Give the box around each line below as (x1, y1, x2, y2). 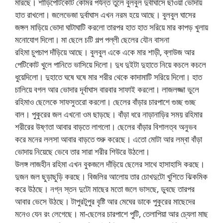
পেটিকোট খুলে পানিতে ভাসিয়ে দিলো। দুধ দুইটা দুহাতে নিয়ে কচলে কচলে (15, 59, 206, 71)
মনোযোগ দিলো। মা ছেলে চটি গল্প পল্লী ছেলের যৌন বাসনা (15, 34, 169, 46)
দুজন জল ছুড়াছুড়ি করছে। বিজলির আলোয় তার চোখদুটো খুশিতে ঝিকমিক (15, 171, 208, 183)
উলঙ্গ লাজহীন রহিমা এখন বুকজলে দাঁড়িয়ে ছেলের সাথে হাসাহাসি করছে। (15, 158, 205, 170)
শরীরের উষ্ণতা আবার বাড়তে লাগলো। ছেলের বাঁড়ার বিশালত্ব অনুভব (15, 121, 197, 133)
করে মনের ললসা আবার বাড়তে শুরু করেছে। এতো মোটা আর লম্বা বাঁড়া (15, 133, 202, 145)
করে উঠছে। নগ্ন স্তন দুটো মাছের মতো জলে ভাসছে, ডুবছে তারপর (15, 183, 195, 195)
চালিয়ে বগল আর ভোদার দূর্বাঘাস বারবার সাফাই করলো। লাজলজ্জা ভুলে (15, 84, 199, 96)
